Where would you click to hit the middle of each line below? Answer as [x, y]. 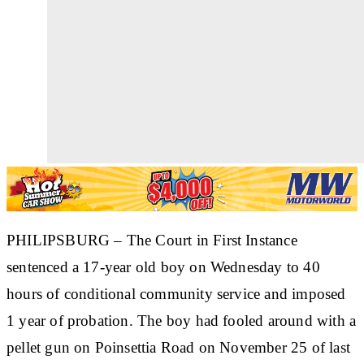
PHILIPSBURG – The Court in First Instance [152, 240]
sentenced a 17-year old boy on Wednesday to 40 [163, 266]
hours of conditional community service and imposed [176, 293]
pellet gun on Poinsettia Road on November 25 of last [178, 347]
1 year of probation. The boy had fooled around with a [182, 320]
